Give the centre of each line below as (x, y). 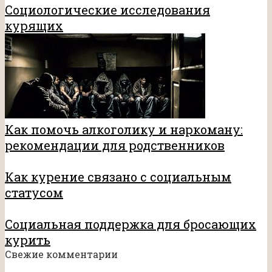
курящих (34, 26)
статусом (34, 193)
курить (28, 240)
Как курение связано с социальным (118, 177)
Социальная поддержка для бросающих (131, 224)
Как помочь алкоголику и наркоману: (124, 130)
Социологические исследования (107, 10)
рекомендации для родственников (115, 145)
